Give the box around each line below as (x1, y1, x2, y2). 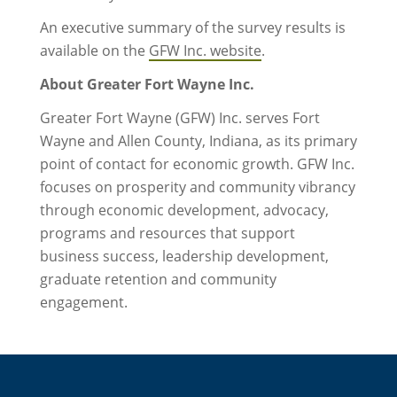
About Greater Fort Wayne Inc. (39, 74, 254, 95)
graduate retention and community (39, 269, 276, 289)
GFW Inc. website (148, 41, 261, 60)
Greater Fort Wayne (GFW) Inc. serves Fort (39, 108, 320, 128)
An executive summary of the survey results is (39, 18, 346, 37)
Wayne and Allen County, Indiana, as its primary (39, 131, 357, 151)
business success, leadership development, (39, 246, 329, 266)
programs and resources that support (39, 223, 295, 243)
